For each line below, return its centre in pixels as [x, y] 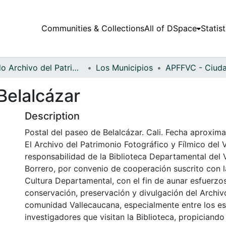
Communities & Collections [93, 29]
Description [52, 116]
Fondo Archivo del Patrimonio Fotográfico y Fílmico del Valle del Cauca [75, 67]
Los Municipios [124, 67]
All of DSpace [170, 29]
